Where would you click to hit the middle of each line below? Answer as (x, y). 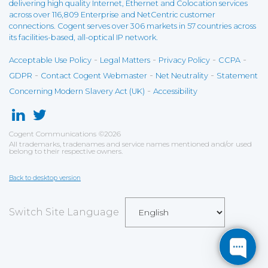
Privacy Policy (184, 60)
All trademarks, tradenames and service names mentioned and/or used (130, 144)
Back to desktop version (45, 178)
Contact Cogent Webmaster (94, 76)
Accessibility (175, 91)
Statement (237, 76)
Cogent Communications (53, 134)
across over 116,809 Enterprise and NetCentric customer (112, 15)
